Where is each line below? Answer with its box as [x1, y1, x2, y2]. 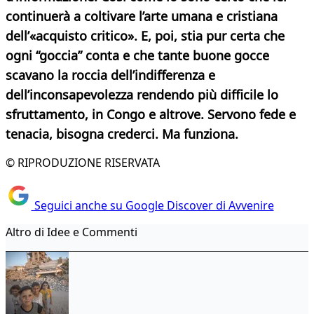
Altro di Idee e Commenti [6, 224, 137, 240]
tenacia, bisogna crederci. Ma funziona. [6, 125, 238, 143]
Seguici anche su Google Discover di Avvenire [31, 197, 274, 213]
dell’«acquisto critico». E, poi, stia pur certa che [6, 27, 285, 45]
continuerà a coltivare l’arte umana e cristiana [6, 8, 278, 25]
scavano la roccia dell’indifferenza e [6, 67, 215, 84]
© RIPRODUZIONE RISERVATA [6, 155, 160, 171]
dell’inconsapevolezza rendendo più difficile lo [6, 86, 278, 104]
